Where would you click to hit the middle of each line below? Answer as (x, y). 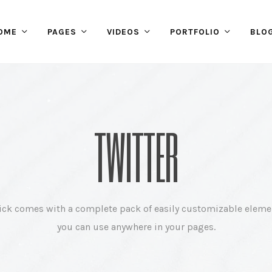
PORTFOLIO (195, 32)
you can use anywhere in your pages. (136, 227)
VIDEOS (123, 32)
